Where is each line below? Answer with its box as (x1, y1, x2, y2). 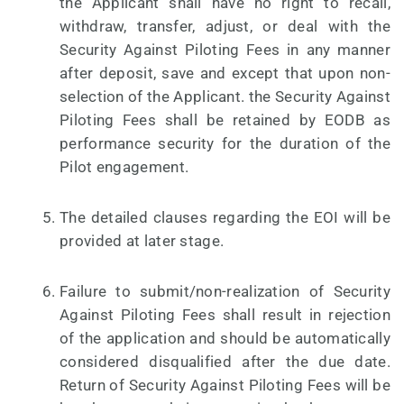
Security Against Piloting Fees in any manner (60, 41, 390, 60)
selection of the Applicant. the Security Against (60, 87, 390, 106)
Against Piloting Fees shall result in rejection (60, 306, 390, 325)
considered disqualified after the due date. (60, 353, 390, 372)
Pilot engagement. (60, 158, 189, 177)
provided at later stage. (60, 232, 225, 251)
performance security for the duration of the (60, 134, 390, 153)
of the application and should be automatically (60, 329, 390, 348)
